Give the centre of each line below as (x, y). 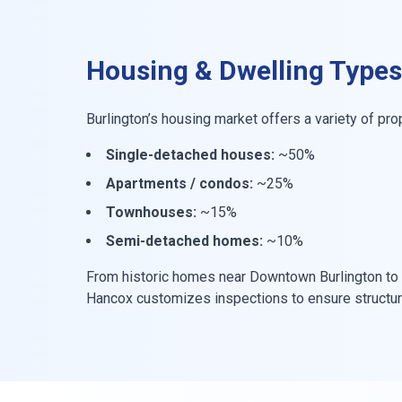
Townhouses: (151, 212)
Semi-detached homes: (184, 240)
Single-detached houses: (190, 154)
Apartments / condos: (179, 183)
